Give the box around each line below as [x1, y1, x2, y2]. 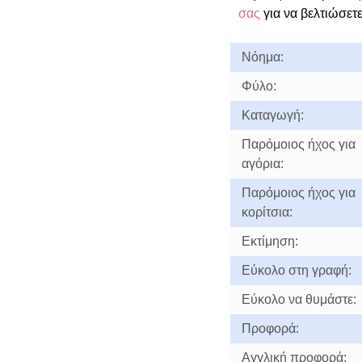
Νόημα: [241, 50, 284, 64]
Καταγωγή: [241, 108, 304, 122]
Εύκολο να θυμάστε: [241, 293, 356, 306]
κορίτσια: [241, 205, 293, 219]
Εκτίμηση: [241, 234, 298, 248]
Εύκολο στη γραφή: [241, 263, 351, 277]
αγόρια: [241, 157, 284, 170]
